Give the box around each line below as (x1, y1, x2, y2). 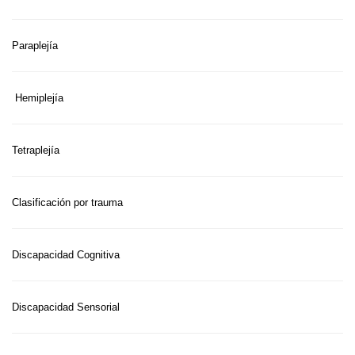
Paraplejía (12, 39, 58, 52)
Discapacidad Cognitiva (12, 248, 120, 261)
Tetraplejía (12, 143, 59, 156)
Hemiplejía (15, 91, 63, 104)
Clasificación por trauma (12, 196, 123, 208)
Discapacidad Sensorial (12, 300, 120, 313)
